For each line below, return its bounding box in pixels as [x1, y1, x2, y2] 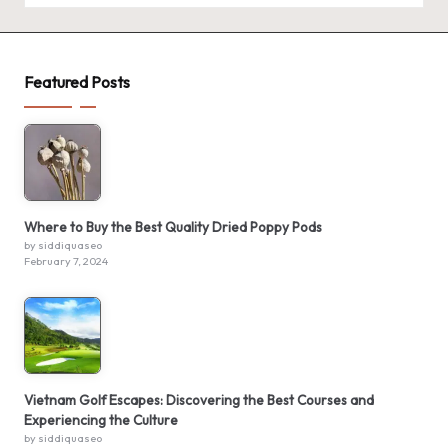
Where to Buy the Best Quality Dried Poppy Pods [24, 218, 322, 237]
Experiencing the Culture [24, 411, 178, 430]
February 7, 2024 [24, 254, 108, 269]
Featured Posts [24, 72, 130, 93]
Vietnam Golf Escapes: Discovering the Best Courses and [24, 391, 374, 410]
